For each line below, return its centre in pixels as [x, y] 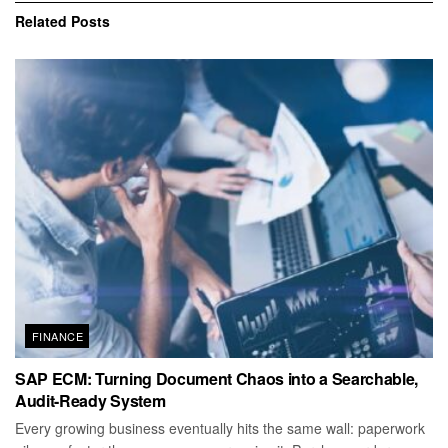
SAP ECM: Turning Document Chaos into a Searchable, [216, 378]
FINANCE [58, 335]
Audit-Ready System [90, 400]
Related [41, 20]
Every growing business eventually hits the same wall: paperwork [220, 427]
